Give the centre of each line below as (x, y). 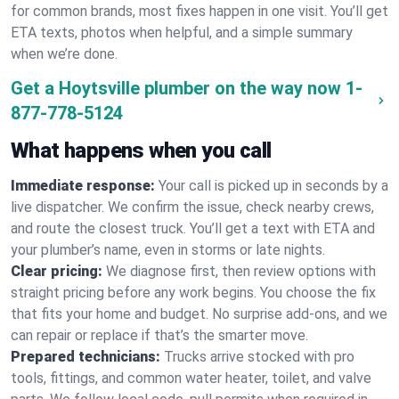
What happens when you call (141, 151)
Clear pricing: (57, 271)
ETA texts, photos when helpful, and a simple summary (182, 33)
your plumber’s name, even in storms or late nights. (168, 250)
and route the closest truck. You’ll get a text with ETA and (193, 228)
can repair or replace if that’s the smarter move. (159, 335)
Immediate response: (83, 186)
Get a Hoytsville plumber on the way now (176, 88)
